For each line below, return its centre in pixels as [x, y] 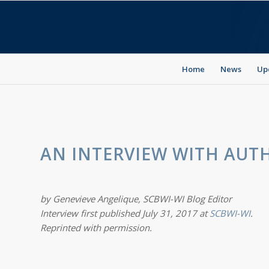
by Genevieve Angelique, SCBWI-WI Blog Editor [136, 198]
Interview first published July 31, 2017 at [125, 213]
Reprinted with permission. [96, 227]
